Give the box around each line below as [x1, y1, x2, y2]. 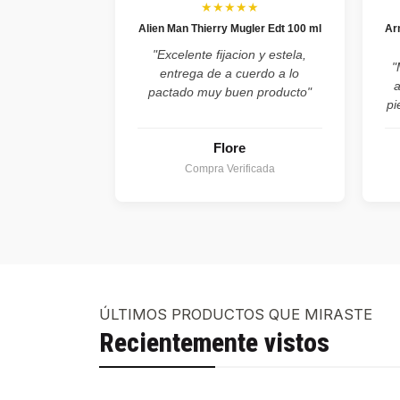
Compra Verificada [184, 162, 275, 175]
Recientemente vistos [99, 328, 329, 359]
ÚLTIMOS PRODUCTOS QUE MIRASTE [99, 304, 372, 323]
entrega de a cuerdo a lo [160, 65, 300, 80]
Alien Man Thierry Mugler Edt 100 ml [137, 21, 321, 35]
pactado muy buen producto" [147, 84, 312, 99]
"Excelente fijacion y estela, [153, 46, 307, 62]
